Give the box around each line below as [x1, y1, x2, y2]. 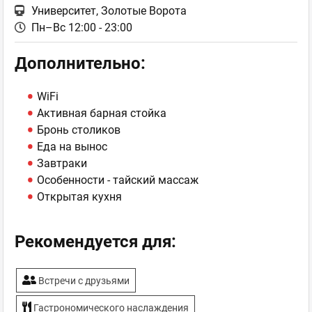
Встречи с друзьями [36, 275, 130, 286]
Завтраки [37, 157, 87, 170]
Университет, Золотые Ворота [31, 4, 187, 17]
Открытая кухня [37, 190, 122, 203]
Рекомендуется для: [15, 232, 176, 251]
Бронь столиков [37, 123, 120, 136]
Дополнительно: [15, 54, 146, 73]
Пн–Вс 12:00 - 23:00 [31, 21, 132, 34]
